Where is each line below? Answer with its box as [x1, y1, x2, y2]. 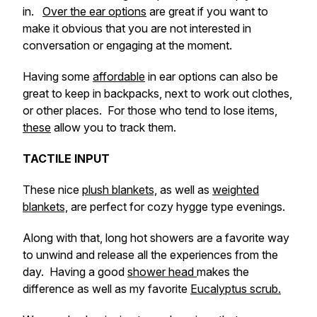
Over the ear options [42, 4, 146, 18]
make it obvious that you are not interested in [23, 21, 251, 35]
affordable [93, 69, 145, 83]
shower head [127, 265, 197, 279]
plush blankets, [82, 183, 157, 197]
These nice [23, 183, 82, 197]
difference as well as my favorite [23, 282, 190, 296]
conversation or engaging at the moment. [23, 38, 238, 52]
